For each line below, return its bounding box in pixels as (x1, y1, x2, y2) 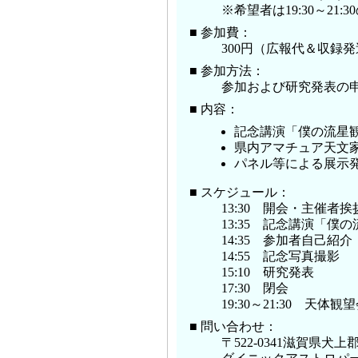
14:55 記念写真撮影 (221, 249, 340, 263)
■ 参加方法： (189, 63, 265, 78)
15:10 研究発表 (221, 265, 314, 279)
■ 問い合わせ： (189, 319, 277, 333)
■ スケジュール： (189, 185, 290, 199)
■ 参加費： (189, 25, 252, 39)
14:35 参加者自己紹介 (221, 233, 352, 247)
